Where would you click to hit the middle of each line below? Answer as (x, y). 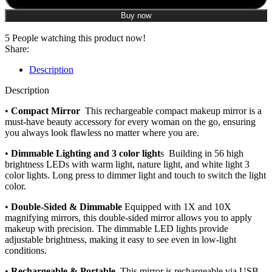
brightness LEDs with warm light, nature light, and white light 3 (127, 165)
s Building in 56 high (202, 154)
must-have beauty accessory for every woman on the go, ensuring (130, 122)
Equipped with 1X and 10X (177, 207)
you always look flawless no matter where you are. (102, 133)
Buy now (136, 16)
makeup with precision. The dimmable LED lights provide (117, 229)
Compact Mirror (46, 111)
